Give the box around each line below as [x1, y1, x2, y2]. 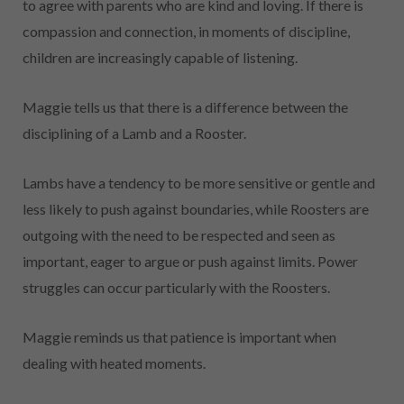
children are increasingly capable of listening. [23, 48, 298, 66]
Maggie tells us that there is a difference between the [23, 97, 348, 115]
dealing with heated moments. [23, 353, 206, 372]
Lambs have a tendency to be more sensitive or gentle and [23, 173, 375, 191]
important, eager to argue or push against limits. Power [23, 252, 358, 270]
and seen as [263, 225, 335, 243]
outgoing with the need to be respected [23, 225, 263, 243]
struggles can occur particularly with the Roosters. [23, 278, 330, 296]
